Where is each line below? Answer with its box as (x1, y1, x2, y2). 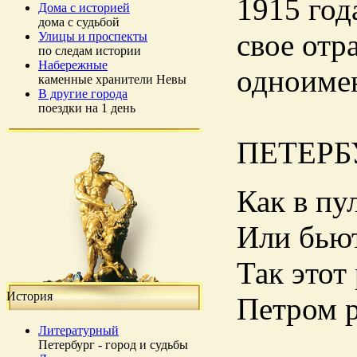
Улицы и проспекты (38, 29, 147, 43)
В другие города (38, 87, 127, 100)
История (6, 289, 53, 303)
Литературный (38, 324, 119, 337)
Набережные (38, 58, 108, 72)
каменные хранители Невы (38, 73, 186, 86)
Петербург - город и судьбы (38, 338, 188, 351)
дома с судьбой (38, 15, 120, 29)
